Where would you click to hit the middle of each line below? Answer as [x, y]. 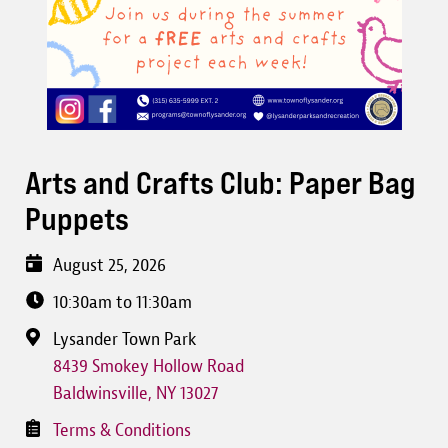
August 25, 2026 [109, 265]
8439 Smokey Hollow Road [148, 366]
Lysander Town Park [124, 339]
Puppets [77, 218]
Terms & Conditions [122, 430]
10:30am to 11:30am [122, 302]
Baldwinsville [100, 393]
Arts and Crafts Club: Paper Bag [220, 182]
